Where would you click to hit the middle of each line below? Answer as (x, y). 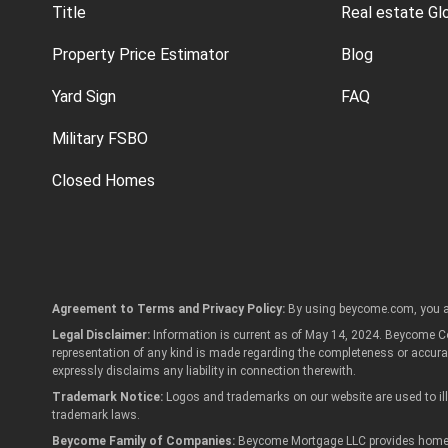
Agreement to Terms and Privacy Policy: (168, 309)
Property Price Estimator (140, 55)
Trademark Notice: (107, 397)
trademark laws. (96, 415)
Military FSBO (100, 139)
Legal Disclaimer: (101, 335)
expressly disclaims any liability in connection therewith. (204, 371)
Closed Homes (103, 181)
